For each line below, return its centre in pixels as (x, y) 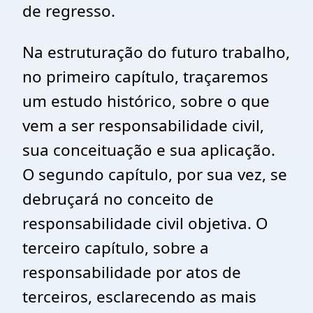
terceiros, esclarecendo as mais (139, 297)
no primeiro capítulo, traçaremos (145, 77)
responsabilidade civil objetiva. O (145, 223)
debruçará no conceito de (118, 199)
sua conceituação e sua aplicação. (149, 150)
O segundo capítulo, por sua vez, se (155, 174)
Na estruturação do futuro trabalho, (156, 52)
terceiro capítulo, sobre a (116, 248)
